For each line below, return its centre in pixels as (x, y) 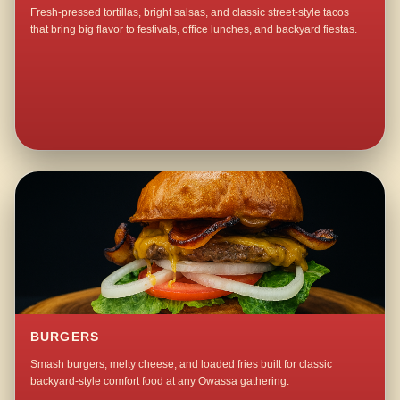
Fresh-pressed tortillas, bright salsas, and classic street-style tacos (190, 13)
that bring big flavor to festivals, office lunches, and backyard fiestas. (194, 30)
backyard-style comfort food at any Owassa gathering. (160, 382)
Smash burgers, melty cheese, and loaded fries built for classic (182, 365)
